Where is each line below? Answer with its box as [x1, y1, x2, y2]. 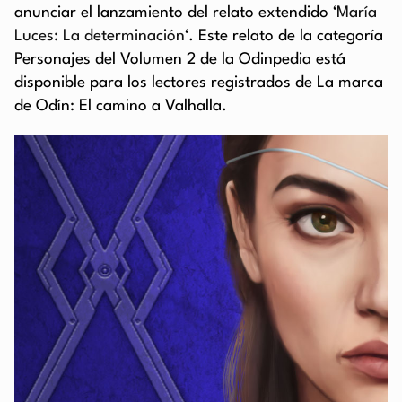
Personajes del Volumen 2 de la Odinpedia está [14, 52, 345, 68]
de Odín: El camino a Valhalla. [14, 99, 227, 115]
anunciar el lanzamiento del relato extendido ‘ [14, 5, 336, 22]
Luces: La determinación [14, 29, 185, 45]
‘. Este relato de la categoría [185, 29, 383, 45]
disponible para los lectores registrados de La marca [14, 75, 383, 92]
